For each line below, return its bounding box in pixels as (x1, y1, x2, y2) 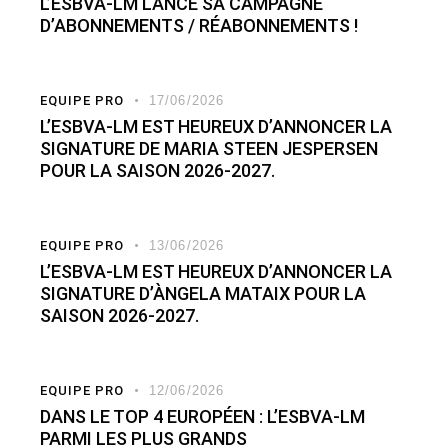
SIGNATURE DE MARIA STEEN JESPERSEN (40, 138, 378, 160)
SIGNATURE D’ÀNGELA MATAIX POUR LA (40, 283, 366, 305)
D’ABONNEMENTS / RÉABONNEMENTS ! (40, 15, 358, 37)
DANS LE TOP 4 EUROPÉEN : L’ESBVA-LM (40, 406, 365, 428)
